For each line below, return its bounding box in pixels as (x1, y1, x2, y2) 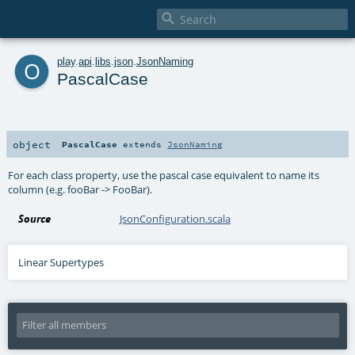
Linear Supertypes (18, 254, 105, 269)
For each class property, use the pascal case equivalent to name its (8, 167, 320, 182)
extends (117, 138, 168, 150)
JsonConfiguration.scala (120, 211, 231, 226)
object (13, 137, 51, 151)
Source (18, 211, 52, 226)
